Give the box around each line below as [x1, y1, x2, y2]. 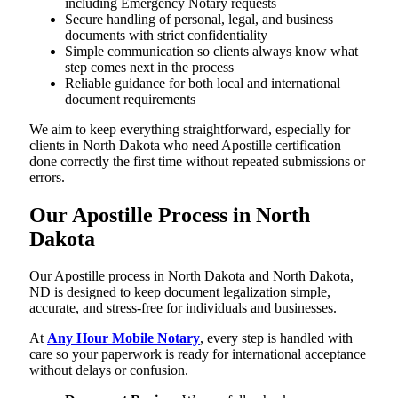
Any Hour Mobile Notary [47, 330, 200, 346]
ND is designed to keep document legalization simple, [29, 284, 330, 300]
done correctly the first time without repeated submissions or [29, 153, 365, 169]
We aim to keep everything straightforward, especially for [29, 121, 350, 137]
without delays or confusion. [29, 362, 188, 378]
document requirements [65, 91, 195, 107]
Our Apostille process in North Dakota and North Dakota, [29, 268, 354, 284]
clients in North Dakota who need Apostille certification [29, 137, 341, 153]
